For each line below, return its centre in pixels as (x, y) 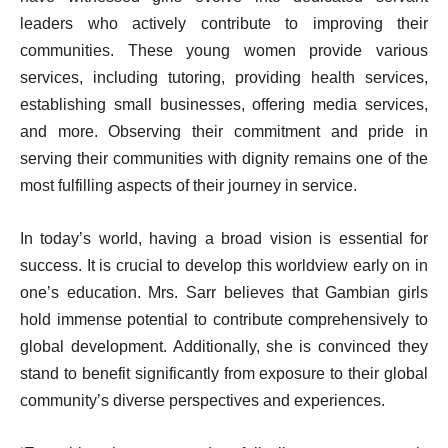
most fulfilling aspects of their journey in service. (188, 186)
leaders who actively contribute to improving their (224, 24)
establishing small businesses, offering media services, (224, 105)
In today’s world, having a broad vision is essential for (224, 239)
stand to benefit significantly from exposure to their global (224, 374)
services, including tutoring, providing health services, (224, 78)
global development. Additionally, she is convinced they (224, 347)
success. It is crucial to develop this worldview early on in (224, 266)
